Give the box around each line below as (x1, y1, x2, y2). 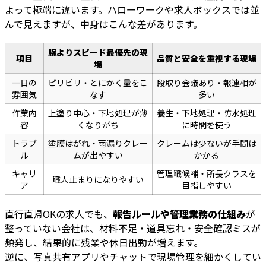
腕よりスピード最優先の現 (48, 46, 148, 59)
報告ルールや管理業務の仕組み (113, 207, 246, 221)
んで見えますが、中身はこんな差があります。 (5, 17, 202, 31)
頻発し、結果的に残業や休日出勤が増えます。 (5, 235, 203, 250)
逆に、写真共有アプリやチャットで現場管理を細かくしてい (5, 249, 261, 264)
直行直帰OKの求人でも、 (5, 207, 113, 221)
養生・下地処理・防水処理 (157, 107, 256, 119)
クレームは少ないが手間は (157, 137, 256, 150)
